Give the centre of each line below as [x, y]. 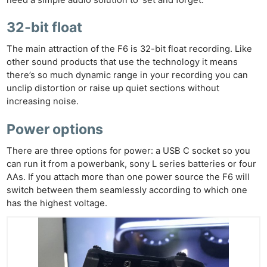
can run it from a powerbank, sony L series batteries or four [132, 164]
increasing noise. [43, 102]
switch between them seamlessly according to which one [127, 190]
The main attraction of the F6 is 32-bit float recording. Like [130, 49]
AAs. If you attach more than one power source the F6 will [128, 177]
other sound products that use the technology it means [122, 62]
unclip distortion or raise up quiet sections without [113, 89]
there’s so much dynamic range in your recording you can [128, 75]
